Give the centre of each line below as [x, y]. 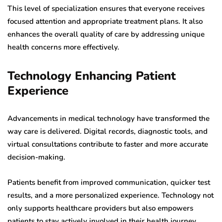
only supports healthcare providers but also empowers [100, 208]
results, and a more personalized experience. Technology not [111, 195]
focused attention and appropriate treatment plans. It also [105, 21]
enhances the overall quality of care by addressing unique [106, 34]
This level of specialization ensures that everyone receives [106, 8]
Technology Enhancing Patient [92, 76]
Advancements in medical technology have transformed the [109, 118]
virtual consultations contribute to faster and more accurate [108, 144]
